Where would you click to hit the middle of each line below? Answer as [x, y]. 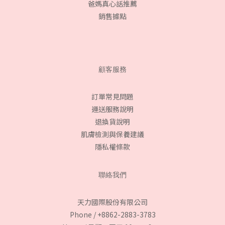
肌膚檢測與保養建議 [113, 134]
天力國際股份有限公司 [113, 202]
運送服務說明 [113, 109]
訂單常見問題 [113, 97]
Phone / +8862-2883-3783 [113, 215]
